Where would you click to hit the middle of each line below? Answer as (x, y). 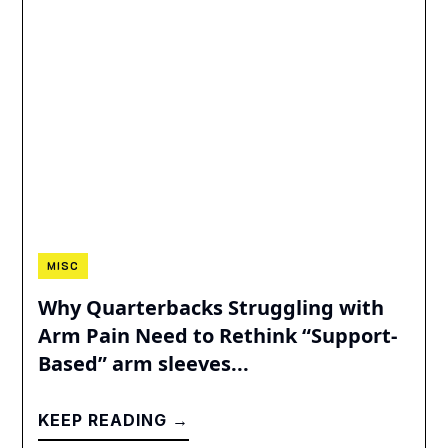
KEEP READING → (114, 419)
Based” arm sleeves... (144, 363)
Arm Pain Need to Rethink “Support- (218, 335)
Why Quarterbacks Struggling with (211, 307)
